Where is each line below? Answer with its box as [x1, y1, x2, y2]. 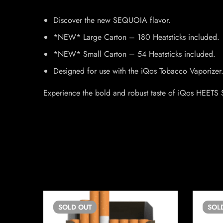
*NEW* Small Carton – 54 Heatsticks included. [53, 48, 216, 60]
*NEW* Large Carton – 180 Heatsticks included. [53, 31, 220, 43]
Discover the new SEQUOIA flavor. [53, 14, 171, 26]
